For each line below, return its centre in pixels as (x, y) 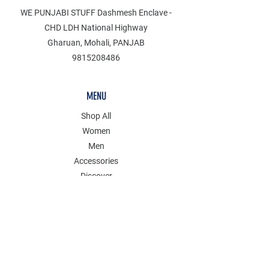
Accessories (96, 161)
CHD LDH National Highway (96, 27)
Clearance (96, 191)
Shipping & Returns (95, 249)
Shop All (96, 116)
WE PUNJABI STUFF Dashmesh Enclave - (96, 12)
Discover (96, 176)
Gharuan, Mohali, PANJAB (96, 42)
